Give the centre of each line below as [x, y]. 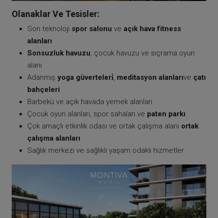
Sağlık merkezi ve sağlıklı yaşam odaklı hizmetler [106, 150]
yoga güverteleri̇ [85, 77]
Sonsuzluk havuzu [59, 53]
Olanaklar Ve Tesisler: [56, 14]
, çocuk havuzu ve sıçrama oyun [143, 53]
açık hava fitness [152, 28]
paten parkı [166, 114]
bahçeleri [44, 89]
